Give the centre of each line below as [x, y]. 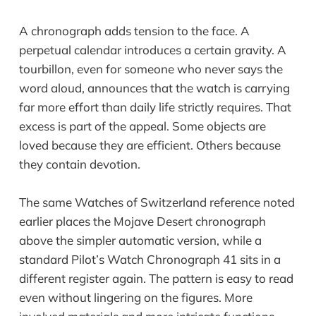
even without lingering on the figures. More [135, 298]
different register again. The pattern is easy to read [156, 279]
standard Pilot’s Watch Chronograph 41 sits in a [150, 260]
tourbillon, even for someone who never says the [151, 68]
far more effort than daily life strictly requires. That [155, 107]
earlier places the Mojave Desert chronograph [142, 221]
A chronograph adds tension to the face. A [134, 30]
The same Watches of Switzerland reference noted [157, 202]
